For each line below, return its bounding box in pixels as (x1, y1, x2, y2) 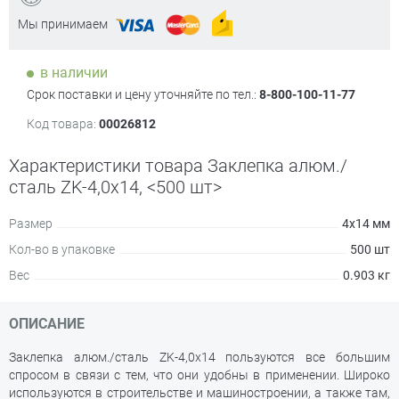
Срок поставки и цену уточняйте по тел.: (27, 87, 259, 102)
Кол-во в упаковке (9, 242, 115, 256)
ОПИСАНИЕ (9, 315, 85, 332)
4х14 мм (342, 216, 390, 231)
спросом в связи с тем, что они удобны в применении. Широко (9, 368, 390, 382)
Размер (9, 216, 53, 231)
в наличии (40, 64, 108, 81)
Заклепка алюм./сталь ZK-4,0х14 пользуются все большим (9, 350, 390, 364)
